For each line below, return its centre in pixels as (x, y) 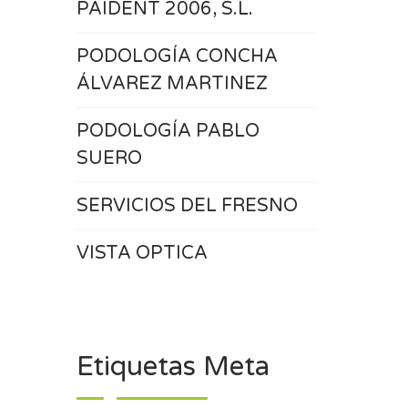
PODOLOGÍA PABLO (168, 131)
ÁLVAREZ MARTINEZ (172, 84)
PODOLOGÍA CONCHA (177, 56)
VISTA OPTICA (142, 253)
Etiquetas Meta (173, 367)
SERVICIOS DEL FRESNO (187, 206)
